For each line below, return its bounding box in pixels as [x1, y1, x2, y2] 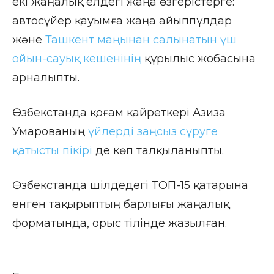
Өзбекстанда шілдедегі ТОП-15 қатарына [12, 178, 248, 192]
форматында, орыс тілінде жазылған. [12, 216, 227, 230]
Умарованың [12, 124, 88, 138]
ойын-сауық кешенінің [12, 51, 141, 65]
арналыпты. [12, 70, 80, 84]
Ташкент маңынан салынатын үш [45, 32, 237, 46]
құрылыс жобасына [141, 51, 256, 65]
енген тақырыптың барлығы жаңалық [12, 197, 229, 211]
